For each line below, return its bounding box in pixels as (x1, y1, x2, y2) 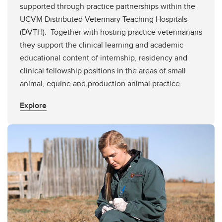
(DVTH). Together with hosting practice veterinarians (20, 26, 202, 38)
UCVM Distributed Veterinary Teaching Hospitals (20, 13, 187, 25)
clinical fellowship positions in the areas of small (20, 64, 186, 76)
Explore (20, 99, 47, 111)
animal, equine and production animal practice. (20, 77, 182, 89)
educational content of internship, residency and (20, 52, 187, 63)
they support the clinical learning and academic (20, 39, 183, 51)
